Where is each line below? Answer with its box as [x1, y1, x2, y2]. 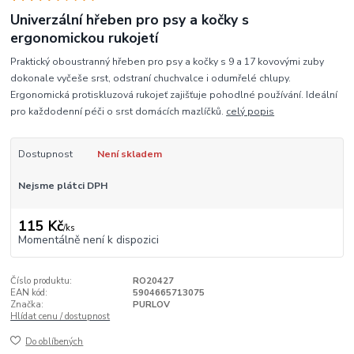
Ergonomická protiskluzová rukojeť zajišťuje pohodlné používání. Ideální [10, 88, 338, 102]
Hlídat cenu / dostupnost [10, 310, 111, 322]
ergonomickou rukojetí [10, 28, 159, 47]
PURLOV [132, 298, 170, 311]
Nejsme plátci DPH [17, 179, 107, 193]
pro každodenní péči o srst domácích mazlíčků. [10, 105, 227, 119]
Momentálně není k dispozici [17, 232, 159, 247]
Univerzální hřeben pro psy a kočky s [10, 9, 250, 29]
